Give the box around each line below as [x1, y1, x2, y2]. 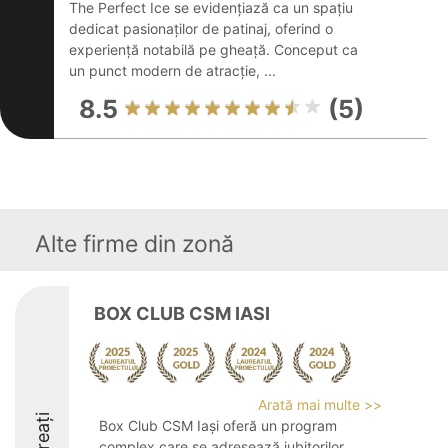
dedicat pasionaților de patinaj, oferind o [69, 20, 333, 37]
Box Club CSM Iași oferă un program [99, 417, 337, 434]
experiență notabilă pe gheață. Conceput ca [69, 41, 358, 58]
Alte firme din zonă [35, 230, 234, 258]
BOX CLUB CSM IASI [94, 303, 270, 324]
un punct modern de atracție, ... [69, 62, 276, 79]
